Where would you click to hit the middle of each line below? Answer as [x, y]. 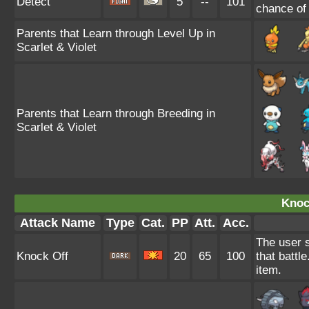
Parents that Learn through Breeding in [116, 113]
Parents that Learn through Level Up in [116, 33]
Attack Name [58, 223]
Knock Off [42, 256]
